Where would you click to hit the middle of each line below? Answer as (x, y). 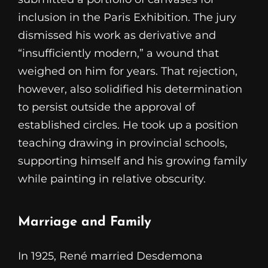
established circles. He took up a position (128, 125)
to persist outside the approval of (106, 107)
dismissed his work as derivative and (117, 36)
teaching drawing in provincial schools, (123, 143)
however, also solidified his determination (130, 89)
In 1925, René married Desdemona (110, 256)
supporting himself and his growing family (133, 161)
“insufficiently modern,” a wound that (118, 54)
